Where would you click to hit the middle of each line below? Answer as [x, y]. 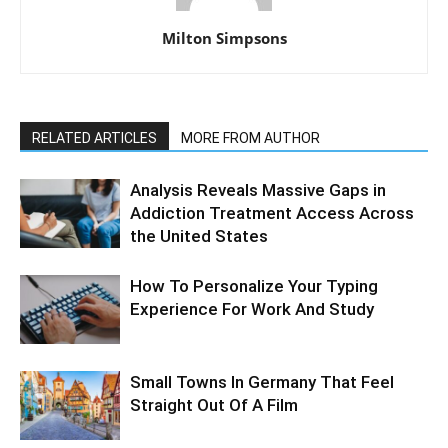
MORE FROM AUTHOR [250, 138]
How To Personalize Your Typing [254, 286]
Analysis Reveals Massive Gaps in [258, 190]
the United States [199, 236]
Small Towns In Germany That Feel [262, 382]
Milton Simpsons [224, 38]
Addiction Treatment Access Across [272, 213]
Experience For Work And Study [252, 309]
